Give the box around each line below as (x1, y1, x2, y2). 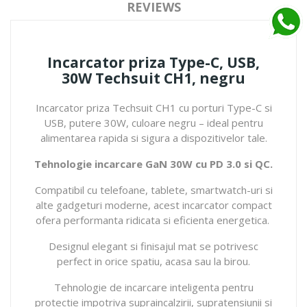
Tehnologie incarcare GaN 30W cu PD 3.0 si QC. (34, 156, 273, 171)
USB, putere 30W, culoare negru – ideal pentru (44, 115, 263, 130)
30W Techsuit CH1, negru (62, 68, 245, 88)
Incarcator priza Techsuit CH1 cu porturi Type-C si (35, 100, 272, 114)
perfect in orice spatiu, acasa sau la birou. (57, 254, 250, 268)
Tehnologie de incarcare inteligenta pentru (53, 280, 254, 294)
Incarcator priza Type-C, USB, (47, 52, 260, 72)
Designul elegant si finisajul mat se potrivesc (49, 238, 258, 253)
